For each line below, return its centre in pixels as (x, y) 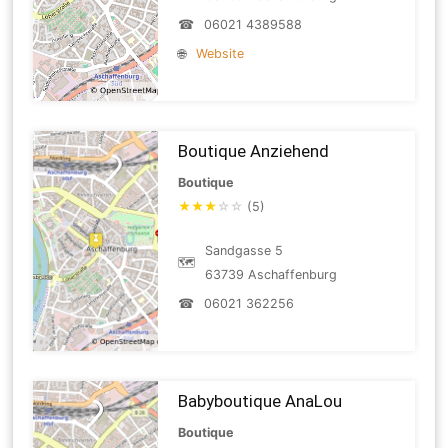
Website (220, 53)
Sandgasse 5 (244, 250)
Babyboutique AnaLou (260, 400)
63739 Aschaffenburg (271, 274)
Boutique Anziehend (254, 150)
